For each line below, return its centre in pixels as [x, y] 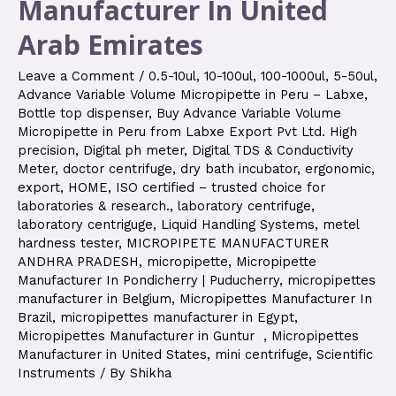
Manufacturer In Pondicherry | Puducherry [148, 280]
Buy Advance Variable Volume [249, 113]
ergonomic [338, 168]
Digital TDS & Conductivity [273, 150]
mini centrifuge [262, 354]
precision [46, 150]
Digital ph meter [133, 150]
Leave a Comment [76, 76]
